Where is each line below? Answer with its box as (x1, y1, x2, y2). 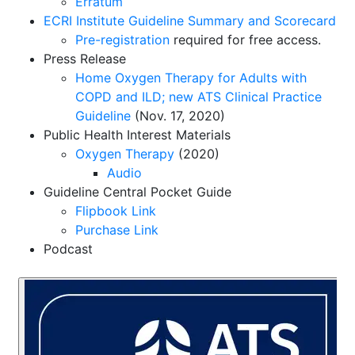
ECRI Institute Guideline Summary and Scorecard (44, 12, 336, 29)
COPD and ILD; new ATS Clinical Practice (75, 88, 322, 105)
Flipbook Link (75, 202, 156, 219)
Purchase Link (75, 221, 158, 238)
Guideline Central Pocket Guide (44, 183, 231, 200)
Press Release (44, 50, 126, 67)
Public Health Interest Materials (44, 126, 231, 143)
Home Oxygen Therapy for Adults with (75, 69, 307, 86)
